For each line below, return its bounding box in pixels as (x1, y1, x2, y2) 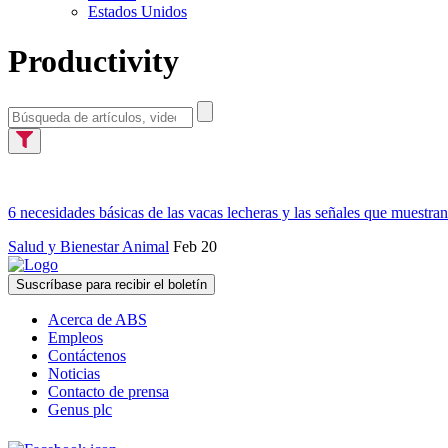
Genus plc (48, 401, 112, 419)
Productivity (8, 42, 179, 79)
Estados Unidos (88, 3, 187, 21)
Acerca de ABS (48, 311, 147, 329)
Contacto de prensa (48, 383, 169, 401)
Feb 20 (173, 238, 217, 256)
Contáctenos (48, 347, 126, 365)
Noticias (48, 365, 100, 383)
